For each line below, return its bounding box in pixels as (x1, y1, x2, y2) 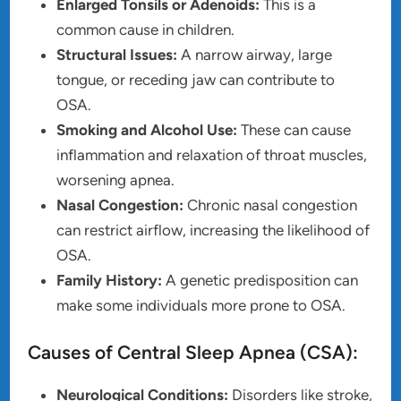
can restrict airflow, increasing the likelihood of (56, 220, 371, 239)
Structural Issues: (56, 45, 178, 64)
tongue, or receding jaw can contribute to (56, 70, 336, 89)
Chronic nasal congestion (183, 195, 358, 214)
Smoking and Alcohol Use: (56, 120, 238, 139)
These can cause (237, 120, 352, 139)
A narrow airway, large (177, 45, 333, 64)
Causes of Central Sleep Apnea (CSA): (28, 341, 359, 364)
